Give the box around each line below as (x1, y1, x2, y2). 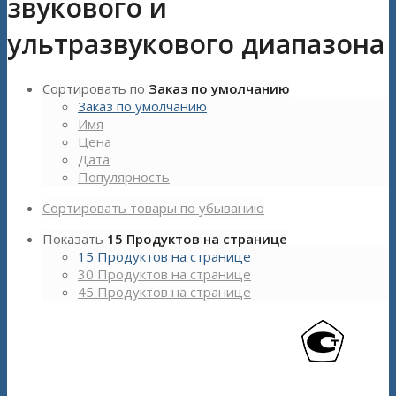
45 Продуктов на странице (78, 283, 251, 301)
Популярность (78, 168, 170, 187)
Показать (42, 230, 107, 248)
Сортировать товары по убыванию (42, 199, 264, 217)
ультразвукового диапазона (7, 26, 385, 63)
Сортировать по (42, 80, 148, 98)
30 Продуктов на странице (78, 265, 251, 284)
